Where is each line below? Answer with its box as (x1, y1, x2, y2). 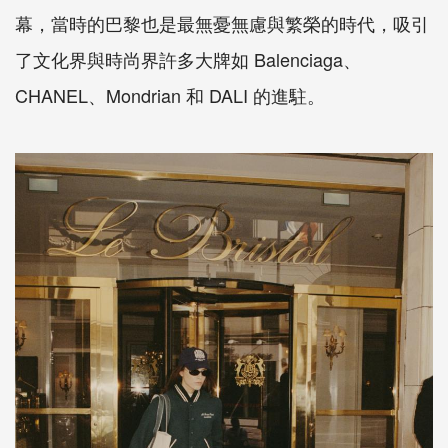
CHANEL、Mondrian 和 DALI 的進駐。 (15, 81, 325, 108)
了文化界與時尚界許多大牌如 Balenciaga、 (15, 45, 361, 72)
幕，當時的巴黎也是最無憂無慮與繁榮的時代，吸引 (15, 9, 429, 36)
